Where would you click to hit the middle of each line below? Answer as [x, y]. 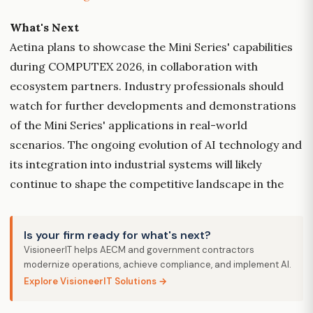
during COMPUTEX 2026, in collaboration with [134, 66]
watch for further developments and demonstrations [153, 105]
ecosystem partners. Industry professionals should [147, 86]
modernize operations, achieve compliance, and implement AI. [158, 264]
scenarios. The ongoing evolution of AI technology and [156, 144]
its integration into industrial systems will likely [136, 164]
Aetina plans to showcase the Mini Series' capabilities [151, 46]
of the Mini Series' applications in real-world [129, 125]
